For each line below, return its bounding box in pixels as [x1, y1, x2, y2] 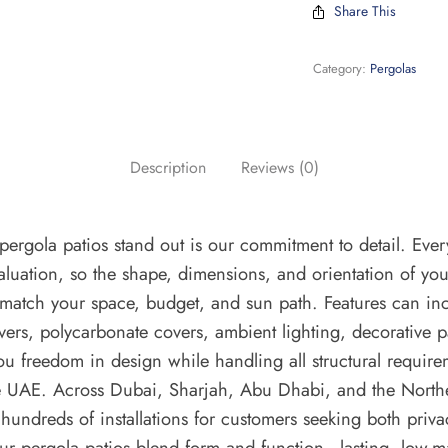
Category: [313, 59, 371, 78]
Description [129, 156, 206, 179]
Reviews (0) [240, 156, 319, 179]
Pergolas [370, 59, 417, 78]
